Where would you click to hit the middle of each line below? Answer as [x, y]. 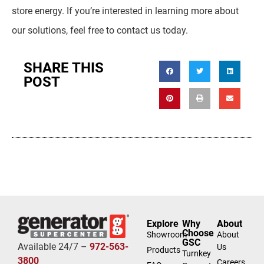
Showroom [167, 234]
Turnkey [196, 253]
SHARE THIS [64, 67]
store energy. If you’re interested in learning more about [125, 11]
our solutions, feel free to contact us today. [100, 31]
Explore [163, 223]
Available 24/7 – [54, 246]
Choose [198, 233]
